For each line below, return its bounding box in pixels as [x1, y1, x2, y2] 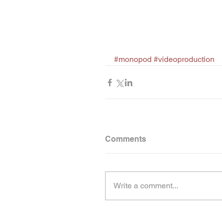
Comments [105, 134, 146, 144]
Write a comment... [113, 181, 178, 191]
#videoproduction [154, 55, 215, 64]
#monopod [114, 55, 152, 64]
